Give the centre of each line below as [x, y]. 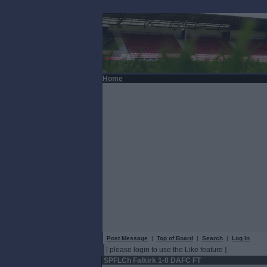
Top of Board [175, 238]
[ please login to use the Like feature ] [166, 250]
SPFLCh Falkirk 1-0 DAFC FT [151, 260]
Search [212, 238]
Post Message [127, 238]
